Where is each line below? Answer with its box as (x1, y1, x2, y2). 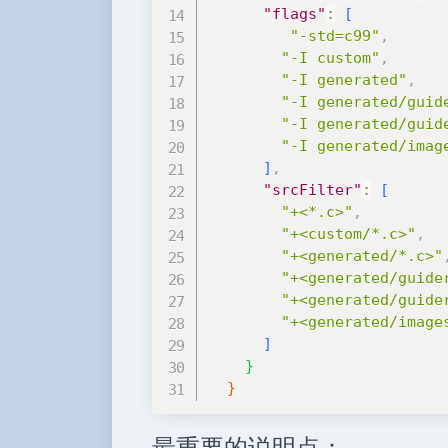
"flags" (263, 5, 326, 23)
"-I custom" (281, 49, 380, 67)
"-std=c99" (290, 27, 380, 45)
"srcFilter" (263, 181, 362, 199)
